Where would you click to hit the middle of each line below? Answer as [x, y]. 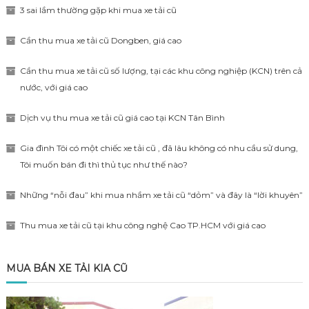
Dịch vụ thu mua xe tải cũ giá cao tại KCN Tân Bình [122, 117]
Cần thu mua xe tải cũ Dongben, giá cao [100, 40]
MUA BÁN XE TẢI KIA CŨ [67, 268]
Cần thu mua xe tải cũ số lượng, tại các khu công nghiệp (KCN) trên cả [161, 70]
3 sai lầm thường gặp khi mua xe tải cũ [98, 10]
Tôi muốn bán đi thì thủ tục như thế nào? [103, 164]
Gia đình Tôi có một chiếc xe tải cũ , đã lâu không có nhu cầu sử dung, [159, 148]
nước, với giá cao [53, 87]
